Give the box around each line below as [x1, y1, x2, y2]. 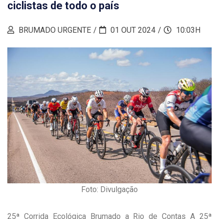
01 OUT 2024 [109, 25, 155, 35]
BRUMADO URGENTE [17, 25, 91, 35]
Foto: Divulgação [81, 185, 138, 195]
